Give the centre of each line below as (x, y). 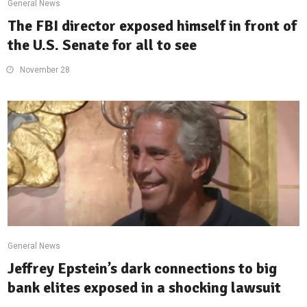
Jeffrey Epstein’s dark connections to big (143, 269)
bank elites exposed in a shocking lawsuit (145, 288)
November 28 (45, 70)
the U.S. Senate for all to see (102, 45)
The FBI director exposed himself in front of (152, 26)
